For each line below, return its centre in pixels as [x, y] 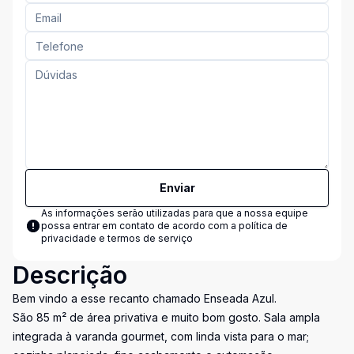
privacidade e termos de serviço [117, 238]
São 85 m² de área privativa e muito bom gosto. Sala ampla [166, 317]
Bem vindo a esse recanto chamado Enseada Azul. [145, 298]
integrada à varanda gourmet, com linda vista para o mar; [161, 336]
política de [263, 226]
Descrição [70, 275]
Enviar [177, 188]
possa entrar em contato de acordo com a [140, 226]
